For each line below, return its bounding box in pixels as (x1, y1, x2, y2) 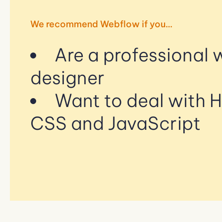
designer (30, 66, 105, 89)
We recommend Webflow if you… (30, 18, 172, 30)
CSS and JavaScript (30, 111, 201, 135)
